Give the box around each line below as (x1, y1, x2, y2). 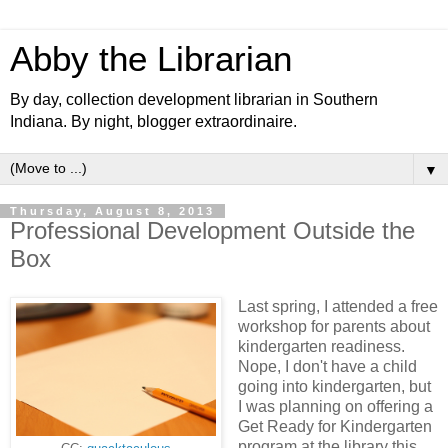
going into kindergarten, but (237, 377, 431, 395)
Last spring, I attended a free (237, 297, 438, 315)
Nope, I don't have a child (237, 357, 417, 375)
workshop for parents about (237, 317, 430, 335)
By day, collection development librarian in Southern (10, 91, 378, 108)
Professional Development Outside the (10, 217, 415, 244)
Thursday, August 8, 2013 (10, 205, 215, 217)
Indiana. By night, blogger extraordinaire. (10, 113, 297, 130)
